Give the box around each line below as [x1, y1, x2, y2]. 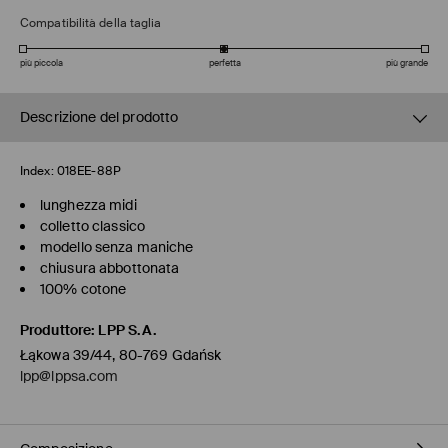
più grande [386, 57, 428, 70]
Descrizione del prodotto [20, 108, 179, 127]
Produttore [20, 321, 92, 340]
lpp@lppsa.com [20, 367, 119, 386]
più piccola [20, 57, 63, 70]
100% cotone [40, 280, 127, 299]
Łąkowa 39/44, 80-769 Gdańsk [20, 346, 222, 365]
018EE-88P [56, 163, 121, 180]
